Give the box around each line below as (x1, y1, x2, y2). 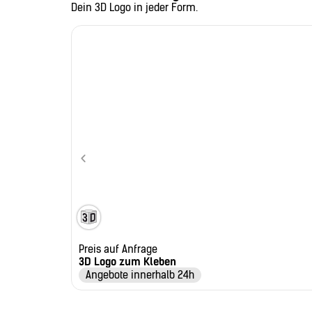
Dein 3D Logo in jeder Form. (71, 1, 198, 14)
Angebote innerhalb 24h (86, 269, 194, 282)
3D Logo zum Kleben (79, 256, 176, 269)
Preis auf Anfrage (79, 243, 157, 256)
